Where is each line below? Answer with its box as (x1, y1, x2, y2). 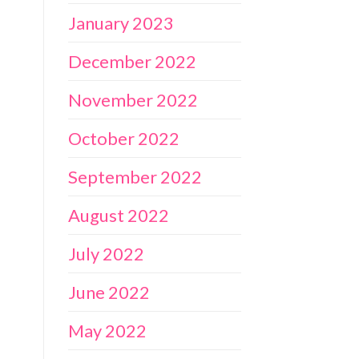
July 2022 (67, 242, 144, 264)
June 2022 (67, 280, 150, 303)
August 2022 (67, 204, 169, 226)
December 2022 (67, 50, 196, 72)
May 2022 (67, 319, 147, 341)
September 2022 (67, 165, 202, 188)
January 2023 (67, 11, 174, 34)
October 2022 (67, 127, 179, 149)
